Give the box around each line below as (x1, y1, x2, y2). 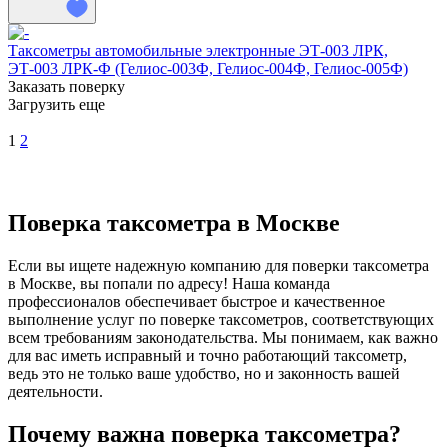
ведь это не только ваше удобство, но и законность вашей (8, 364, 400, 382)
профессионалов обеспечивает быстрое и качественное (8, 292, 385, 310)
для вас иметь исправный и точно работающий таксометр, (8, 346, 407, 364)
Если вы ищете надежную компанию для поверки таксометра (8, 256, 429, 274)
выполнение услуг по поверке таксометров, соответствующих (8, 310, 434, 328)
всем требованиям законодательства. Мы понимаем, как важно (8, 328, 438, 346)
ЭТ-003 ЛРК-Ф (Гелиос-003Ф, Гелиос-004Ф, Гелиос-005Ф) (8, 59, 408, 77)
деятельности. (8, 382, 103, 400)
